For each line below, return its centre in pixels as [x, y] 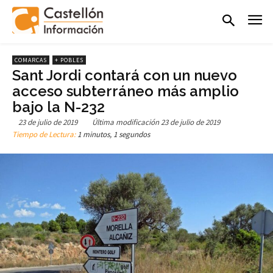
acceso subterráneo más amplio [126, 91]
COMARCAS [31, 60]
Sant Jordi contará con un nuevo [125, 75]
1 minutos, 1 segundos [114, 135]
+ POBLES [69, 60]
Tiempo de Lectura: [45, 135]
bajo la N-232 [58, 107]
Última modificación [126, 122]
